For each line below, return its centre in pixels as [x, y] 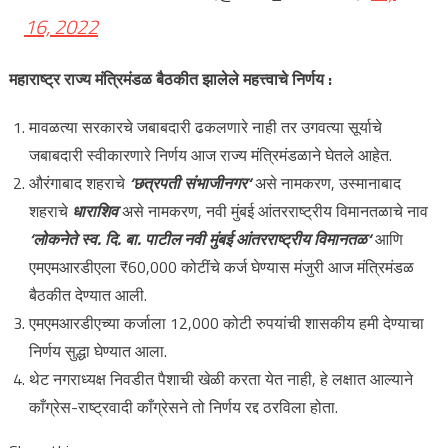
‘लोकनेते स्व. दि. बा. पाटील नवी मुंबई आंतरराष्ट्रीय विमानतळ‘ [199, 239]
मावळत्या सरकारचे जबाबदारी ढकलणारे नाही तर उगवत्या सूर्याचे [205, 127]
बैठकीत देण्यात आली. [87, 295]
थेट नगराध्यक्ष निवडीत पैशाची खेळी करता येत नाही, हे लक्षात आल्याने [220, 379]
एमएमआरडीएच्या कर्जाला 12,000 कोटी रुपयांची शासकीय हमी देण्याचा [226, 323]
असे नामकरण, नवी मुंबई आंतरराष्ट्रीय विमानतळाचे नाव [274, 211]
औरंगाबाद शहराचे [78, 183]
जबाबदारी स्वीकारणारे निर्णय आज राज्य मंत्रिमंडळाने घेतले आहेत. [210, 155]
